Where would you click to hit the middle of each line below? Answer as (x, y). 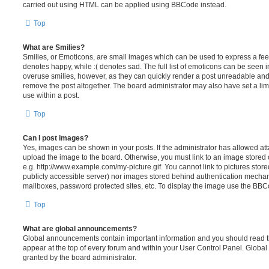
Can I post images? (56, 138)
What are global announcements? (80, 229)
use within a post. (51, 95)
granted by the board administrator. (80, 258)
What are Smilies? (54, 47)
